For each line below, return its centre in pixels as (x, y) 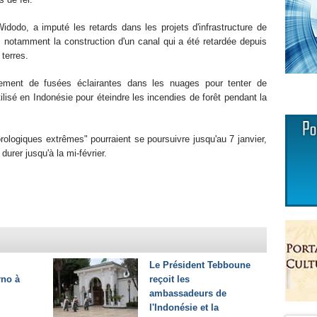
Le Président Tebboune (200, 265)
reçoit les (169, 279)
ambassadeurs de (188, 293)
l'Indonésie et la (184, 307)
